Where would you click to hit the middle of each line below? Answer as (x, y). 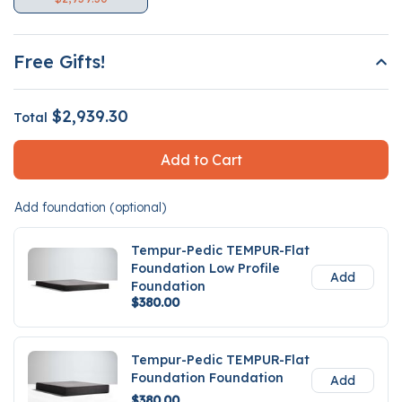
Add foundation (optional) (90, 208)
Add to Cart (201, 160)
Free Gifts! (59, 62)
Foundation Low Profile (205, 269)
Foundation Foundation (207, 378)
